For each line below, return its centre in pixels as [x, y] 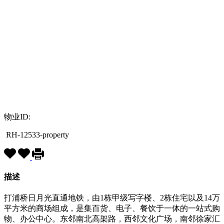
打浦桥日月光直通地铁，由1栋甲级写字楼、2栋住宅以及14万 [112, 198]
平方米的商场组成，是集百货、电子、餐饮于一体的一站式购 [112, 208]
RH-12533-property [36, 134]
